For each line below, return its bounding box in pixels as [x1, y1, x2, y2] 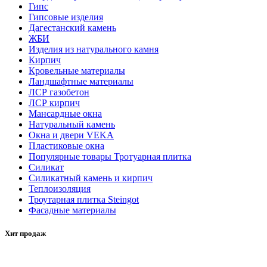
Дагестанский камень [29, 22, 116, 33]
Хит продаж [5, 228, 46, 238]
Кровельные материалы [29, 65, 125, 76]
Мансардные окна [29, 108, 102, 119]
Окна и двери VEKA [29, 129, 114, 140]
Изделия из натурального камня [29, 44, 159, 54]
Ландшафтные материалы [29, 76, 133, 86]
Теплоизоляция [29, 183, 91, 194]
